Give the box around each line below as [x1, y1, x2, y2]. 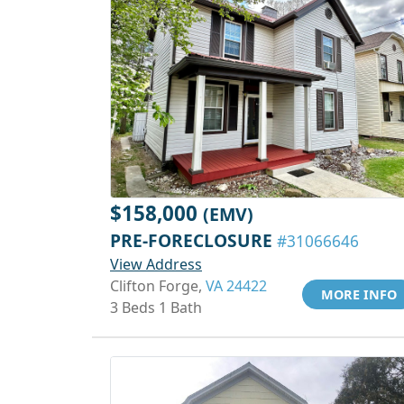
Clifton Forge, [110, 276, 206, 296]
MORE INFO [321, 286, 397, 303]
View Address [110, 254, 202, 274]
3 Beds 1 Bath [110, 298, 202, 317]
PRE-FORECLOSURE [110, 228, 277, 252]
